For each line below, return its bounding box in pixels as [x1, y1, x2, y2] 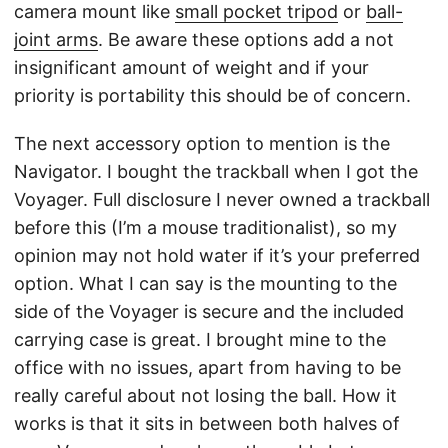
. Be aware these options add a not [98, 29, 394, 51]
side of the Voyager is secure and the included [14, 301, 404, 323]
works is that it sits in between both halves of [14, 413, 400, 435]
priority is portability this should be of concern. [14, 85, 411, 107]
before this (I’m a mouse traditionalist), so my [14, 217, 397, 239]
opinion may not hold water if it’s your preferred [14, 245, 420, 267]
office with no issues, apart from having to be [14, 357, 401, 379]
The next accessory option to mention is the [14, 133, 390, 155]
